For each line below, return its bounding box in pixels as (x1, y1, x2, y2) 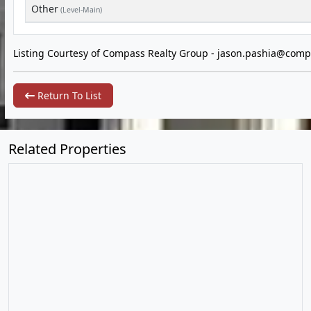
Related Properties (8, 140, 126, 158)
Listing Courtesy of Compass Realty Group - (13, 47, 217, 60)
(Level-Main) (58, 5, 102, 15)
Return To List (35, 89, 101, 102)
